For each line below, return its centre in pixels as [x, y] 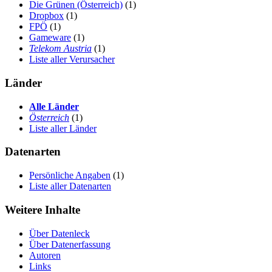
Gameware [50, 38]
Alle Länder [54, 106]
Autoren [45, 255]
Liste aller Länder [63, 128]
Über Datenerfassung [70, 244]
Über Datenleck [59, 233]
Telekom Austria [60, 49]
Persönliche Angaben [70, 175]
